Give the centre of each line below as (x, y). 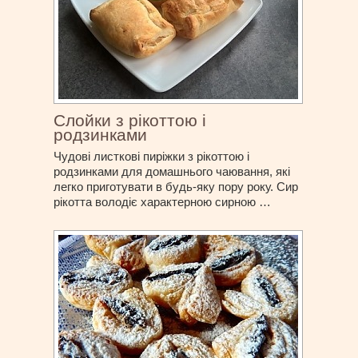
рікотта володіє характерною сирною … (163, 202)
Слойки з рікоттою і (130, 121)
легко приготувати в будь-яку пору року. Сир (176, 187)
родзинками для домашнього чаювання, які (172, 172)
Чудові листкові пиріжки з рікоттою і (152, 157)
